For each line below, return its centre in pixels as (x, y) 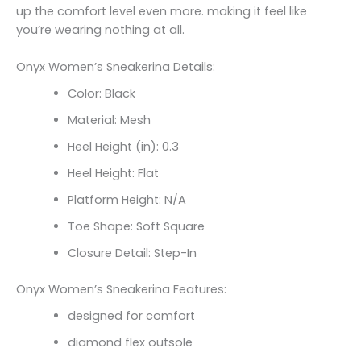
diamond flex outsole (130, 343)
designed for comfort (131, 316)
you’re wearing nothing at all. (100, 29)
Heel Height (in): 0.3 (123, 147)
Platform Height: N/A (127, 200)
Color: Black (101, 94)
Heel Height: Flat (113, 174)
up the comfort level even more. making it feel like (162, 11)
